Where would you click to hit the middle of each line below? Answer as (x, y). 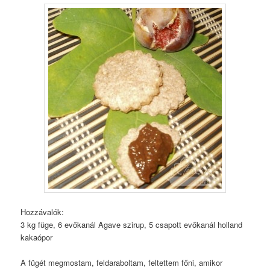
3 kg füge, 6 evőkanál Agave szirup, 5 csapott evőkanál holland (132, 225)
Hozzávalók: (42, 212)
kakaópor (37, 237)
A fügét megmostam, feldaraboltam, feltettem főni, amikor (122, 263)
